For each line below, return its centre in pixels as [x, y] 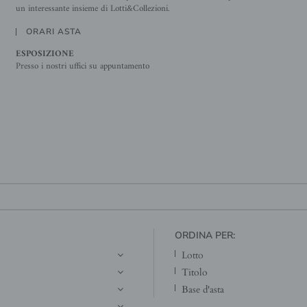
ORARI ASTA [53, 32]
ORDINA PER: [205, 235]
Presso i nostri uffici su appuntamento [82, 66]
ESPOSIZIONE [45, 54]
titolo [198, 272]
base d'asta [206, 289]
